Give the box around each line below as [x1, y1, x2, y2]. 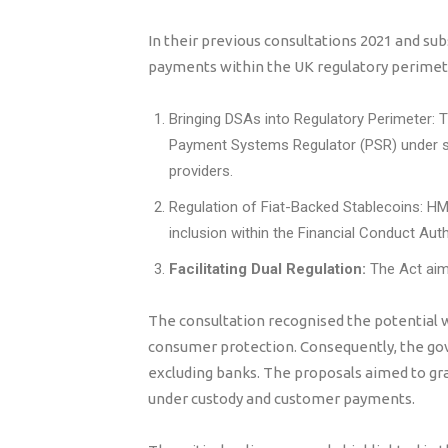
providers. [169, 162, 233, 180]
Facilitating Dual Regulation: [169, 260, 366, 278]
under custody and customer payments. [148, 390, 415, 407]
